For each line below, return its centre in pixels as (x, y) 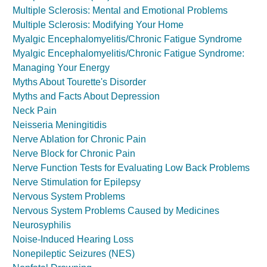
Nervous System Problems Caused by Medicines (116, 211)
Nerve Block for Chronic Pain (74, 153)
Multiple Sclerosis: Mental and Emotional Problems (120, 10)
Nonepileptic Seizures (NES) (74, 254)
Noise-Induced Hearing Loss (73, 239)
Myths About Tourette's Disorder (79, 82)
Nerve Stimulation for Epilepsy (77, 182)
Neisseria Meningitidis (60, 125)
